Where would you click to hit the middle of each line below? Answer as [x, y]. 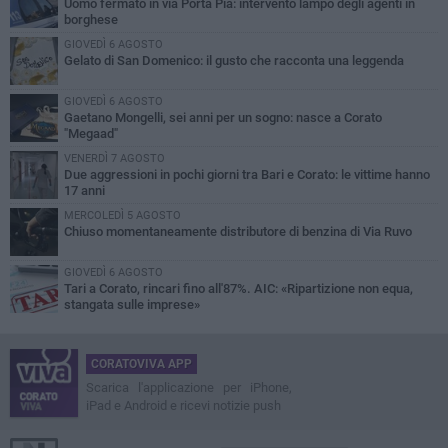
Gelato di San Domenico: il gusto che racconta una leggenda [234, 60]
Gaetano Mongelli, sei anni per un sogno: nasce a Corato [223, 117]
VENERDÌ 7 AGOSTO [114, 158]
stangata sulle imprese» [132, 304]
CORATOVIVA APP [141, 363]
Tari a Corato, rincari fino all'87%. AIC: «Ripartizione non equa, [238, 288]
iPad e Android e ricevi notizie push [183, 405]
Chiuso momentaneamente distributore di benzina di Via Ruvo [238, 231]
